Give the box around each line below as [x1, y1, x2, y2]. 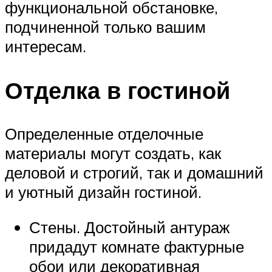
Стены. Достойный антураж [29, 217, 229, 237]
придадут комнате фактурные [29, 237, 244, 257]
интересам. [5, 36, 86, 56]
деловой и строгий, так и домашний [5, 163, 263, 183]
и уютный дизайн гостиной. [5, 182, 202, 202]
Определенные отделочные [5, 124, 203, 144]
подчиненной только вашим [5, 16, 206, 36]
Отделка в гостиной [5, 75, 230, 105]
